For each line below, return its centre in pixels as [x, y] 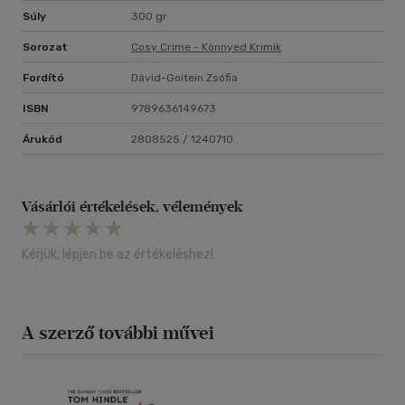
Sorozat [45, 47]
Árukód [42, 140]
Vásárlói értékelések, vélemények [132, 207]
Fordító [43, 78]
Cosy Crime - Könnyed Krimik [206, 47]
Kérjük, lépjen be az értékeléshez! [118, 255]
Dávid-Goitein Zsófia [184, 78]
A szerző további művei [118, 333]
